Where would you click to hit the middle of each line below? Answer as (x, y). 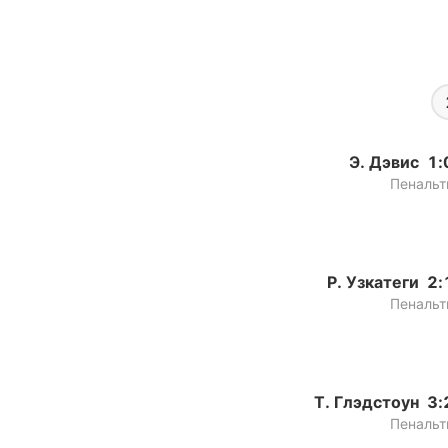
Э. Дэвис (384, 162)
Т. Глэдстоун (366, 402)
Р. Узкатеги (373, 282)
